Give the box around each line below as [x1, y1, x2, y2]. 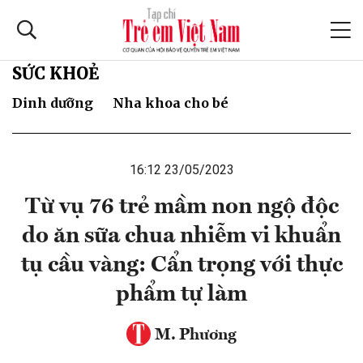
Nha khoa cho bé [113, 94, 228, 111]
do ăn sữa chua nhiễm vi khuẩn [22, 224, 341, 248]
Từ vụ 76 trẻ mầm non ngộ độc [24, 195, 339, 219]
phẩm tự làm [116, 283, 247, 306]
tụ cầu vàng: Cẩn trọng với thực [20, 254, 343, 277]
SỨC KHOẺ [12, 62, 99, 83]
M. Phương [155, 327, 237, 344]
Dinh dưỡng [12, 94, 93, 111]
